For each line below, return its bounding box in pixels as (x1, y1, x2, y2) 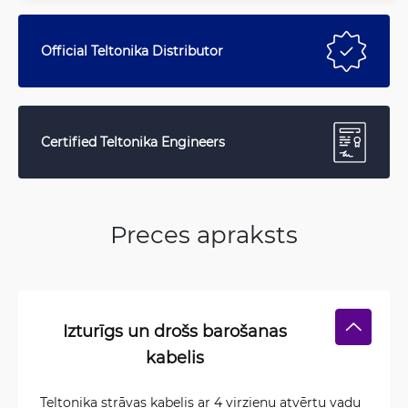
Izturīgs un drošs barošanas (63, 320, 287, 342)
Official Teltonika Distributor (41, 42, 223, 59)
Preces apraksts (110, 219, 298, 250)
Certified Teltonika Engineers (41, 133, 225, 150)
